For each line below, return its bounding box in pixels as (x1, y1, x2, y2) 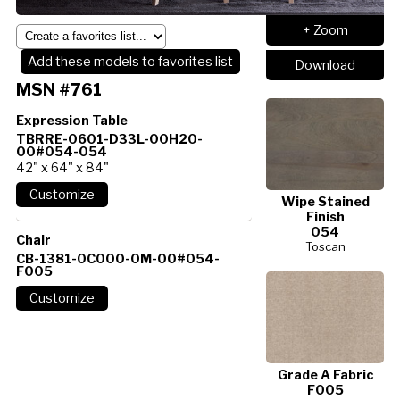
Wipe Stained (280, 193, 370, 210)
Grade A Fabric (277, 366, 373, 383)
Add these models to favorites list (27, 53, 233, 70)
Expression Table (15, 112, 128, 129)
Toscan (304, 238, 346, 254)
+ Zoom (302, 21, 348, 38)
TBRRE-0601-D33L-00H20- (15, 130, 203, 147)
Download (295, 56, 356, 73)
